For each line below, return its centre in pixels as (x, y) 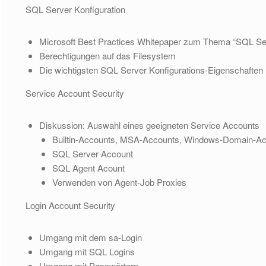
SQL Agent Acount (89, 167)
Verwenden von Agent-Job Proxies (120, 182)
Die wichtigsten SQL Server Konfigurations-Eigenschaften (151, 69)
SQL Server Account (93, 153)
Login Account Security (71, 205)
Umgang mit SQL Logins (87, 251)
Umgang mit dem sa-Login (90, 237)
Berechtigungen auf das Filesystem (107, 55)
